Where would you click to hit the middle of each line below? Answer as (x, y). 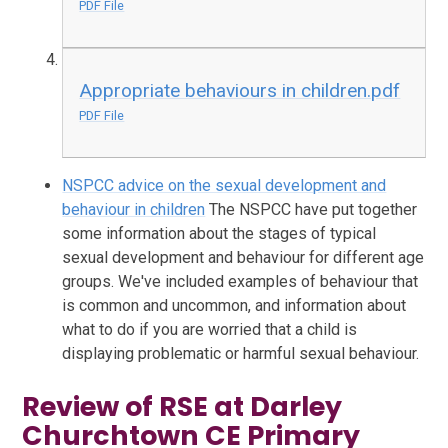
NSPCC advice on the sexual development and (224, 185)
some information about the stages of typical (219, 233)
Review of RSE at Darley (182, 407)
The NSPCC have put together (313, 209)
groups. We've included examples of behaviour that (240, 281)
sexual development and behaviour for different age (243, 257)
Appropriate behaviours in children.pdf (240, 90)
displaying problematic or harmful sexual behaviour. (241, 353)
